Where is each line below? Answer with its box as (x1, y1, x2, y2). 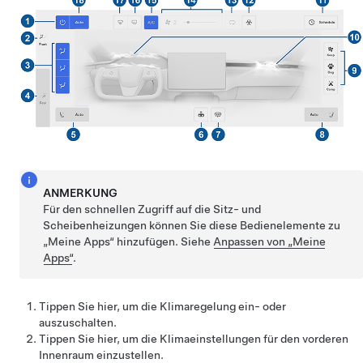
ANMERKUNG (43, 186, 118, 199)
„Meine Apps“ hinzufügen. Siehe (43, 235, 214, 248)
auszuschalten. (39, 316, 117, 329)
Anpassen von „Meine (213, 235, 327, 248)
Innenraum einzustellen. (39, 348, 164, 361)
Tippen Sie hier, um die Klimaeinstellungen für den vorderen (39, 332, 348, 345)
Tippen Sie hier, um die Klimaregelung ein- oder (39, 300, 286, 313)
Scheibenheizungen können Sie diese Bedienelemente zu (43, 219, 341, 232)
